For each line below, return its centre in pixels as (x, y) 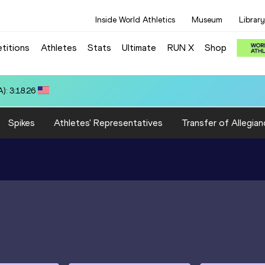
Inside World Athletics (135, 20)
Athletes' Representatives (108, 122)
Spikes (22, 122)
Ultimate (139, 47)
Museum (207, 20)
